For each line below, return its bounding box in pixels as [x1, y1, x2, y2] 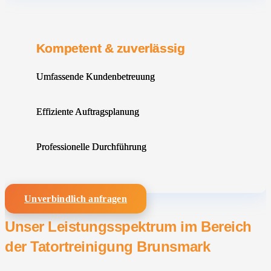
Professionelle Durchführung [36, 141, 146, 152]
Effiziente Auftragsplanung [36, 106, 139, 117]
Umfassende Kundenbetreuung [36, 71, 155, 82]
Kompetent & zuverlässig [36, 41, 185, 55]
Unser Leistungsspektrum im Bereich [5, 218, 252, 235]
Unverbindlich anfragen [24, 194, 128, 204]
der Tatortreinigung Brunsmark [5, 238, 211, 255]
